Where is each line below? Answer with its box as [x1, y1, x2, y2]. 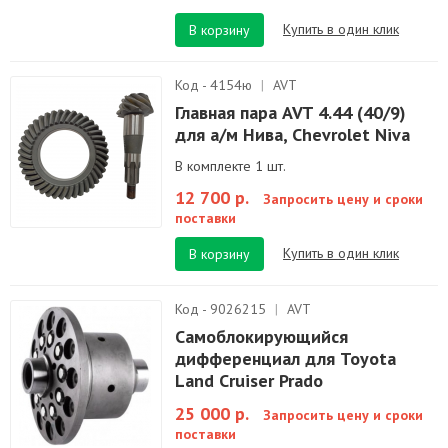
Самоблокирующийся [175, 325, 348, 348]
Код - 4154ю [175, 76, 256, 94]
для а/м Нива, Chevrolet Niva [175, 123, 410, 146]
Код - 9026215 [175, 300, 270, 318]
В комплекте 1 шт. [175, 157, 286, 175]
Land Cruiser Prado [175, 369, 323, 392]
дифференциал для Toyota [175, 347, 396, 370]
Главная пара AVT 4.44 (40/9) [175, 101, 406, 124]
